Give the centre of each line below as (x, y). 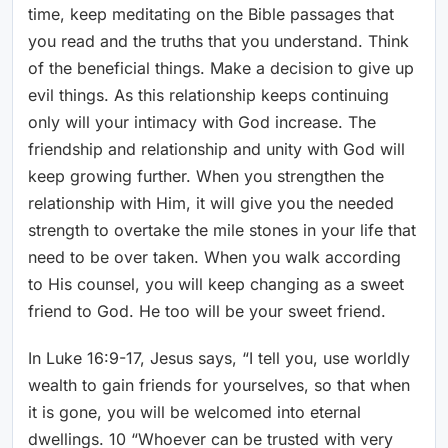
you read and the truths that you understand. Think (218, 41)
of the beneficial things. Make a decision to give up (221, 68)
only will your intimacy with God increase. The (202, 122)
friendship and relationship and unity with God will (216, 149)
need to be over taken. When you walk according (214, 257)
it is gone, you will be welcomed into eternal (194, 412)
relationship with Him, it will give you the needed (211, 203)
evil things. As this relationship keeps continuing (208, 95)
